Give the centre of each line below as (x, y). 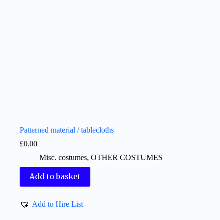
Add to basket (55, 177)
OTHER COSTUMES (127, 157)
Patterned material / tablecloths (67, 130)
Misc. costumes (63, 157)
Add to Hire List (57, 204)
